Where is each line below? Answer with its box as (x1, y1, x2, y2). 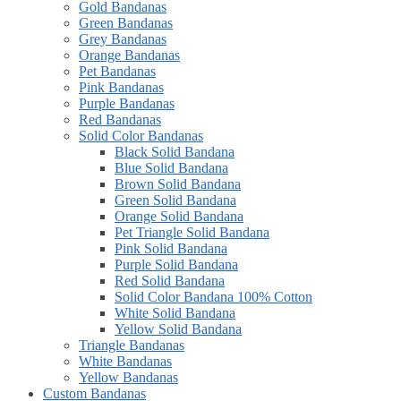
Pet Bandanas (79, 63, 156, 79)
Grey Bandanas (79, 30, 166, 47)
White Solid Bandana (115, 304, 235, 320)
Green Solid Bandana (115, 192, 236, 208)
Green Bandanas (79, 14, 173, 30)
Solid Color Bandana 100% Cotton (115, 288, 312, 304)
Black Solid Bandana (115, 143, 235, 159)
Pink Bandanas (79, 79, 164, 95)
